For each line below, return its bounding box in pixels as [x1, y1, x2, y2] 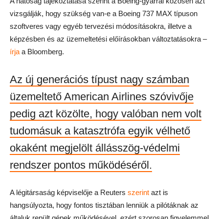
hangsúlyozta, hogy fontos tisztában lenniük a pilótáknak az [10, 201, 198, 209]
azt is [149, 188, 168, 197]
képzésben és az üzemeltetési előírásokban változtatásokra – [10, 35, 209, 43]
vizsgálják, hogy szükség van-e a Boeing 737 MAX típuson [10, 9, 197, 18]
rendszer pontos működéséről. [10, 159, 152, 171]
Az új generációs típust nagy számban [10, 73, 189, 86]
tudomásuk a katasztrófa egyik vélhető [10, 125, 190, 137]
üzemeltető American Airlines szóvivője [10, 90, 194, 103]
